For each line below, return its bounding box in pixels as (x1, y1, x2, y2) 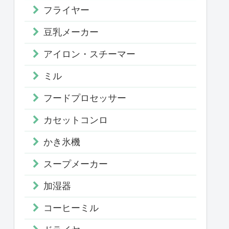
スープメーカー (43, 158, 108, 169)
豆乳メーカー (43, 27, 99, 37)
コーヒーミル (43, 202, 99, 213)
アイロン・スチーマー (43, 49, 135, 59)
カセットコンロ (43, 114, 108, 125)
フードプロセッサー (43, 93, 126, 103)
